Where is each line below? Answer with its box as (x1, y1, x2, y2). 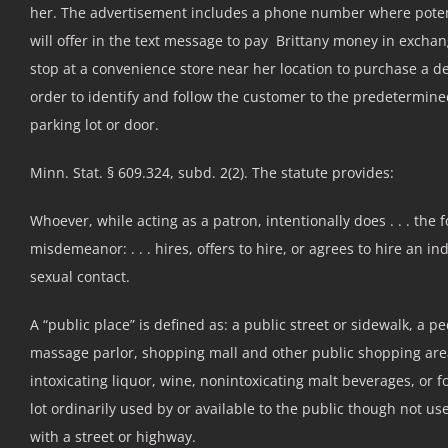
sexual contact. (30, 266, 130, 286)
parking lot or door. (30, 114, 159, 134)
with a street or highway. (30, 426, 196, 446)
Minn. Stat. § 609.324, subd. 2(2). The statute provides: (30, 162, 394, 182)
